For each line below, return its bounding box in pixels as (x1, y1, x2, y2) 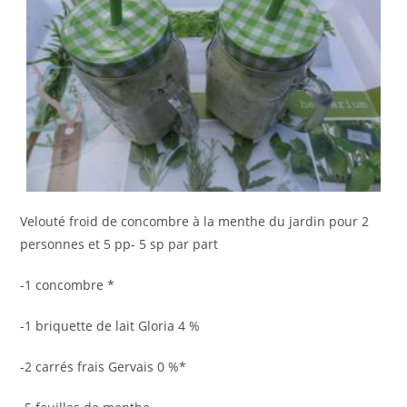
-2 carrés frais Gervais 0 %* (20, 357, 187, 375)
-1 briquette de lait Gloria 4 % (20, 316, 201, 334)
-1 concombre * (20, 275, 115, 293)
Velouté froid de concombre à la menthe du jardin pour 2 (20, 212, 370, 230)
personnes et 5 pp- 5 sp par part (20, 234, 219, 253)
